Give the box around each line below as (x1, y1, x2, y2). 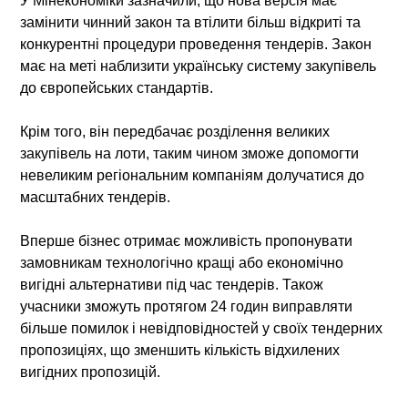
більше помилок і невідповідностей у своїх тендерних (20, 320, 383, 336)
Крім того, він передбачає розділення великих (20, 123, 331, 139)
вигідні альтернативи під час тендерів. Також (20, 276, 324, 292)
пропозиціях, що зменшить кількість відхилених (20, 342, 341, 358)
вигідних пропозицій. (20, 363, 161, 380)
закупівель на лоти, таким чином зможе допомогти (20, 145, 360, 161)
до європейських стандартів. (20, 79, 214, 96)
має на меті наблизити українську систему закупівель (20, 57, 377, 74)
